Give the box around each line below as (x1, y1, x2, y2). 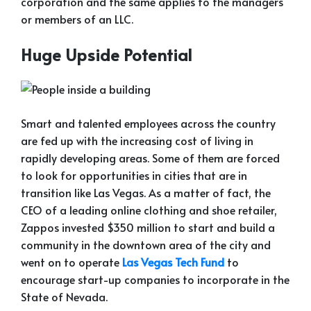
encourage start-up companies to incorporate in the (21, 271, 289, 287)
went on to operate (21, 254, 122, 270)
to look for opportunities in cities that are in (21, 167, 247, 183)
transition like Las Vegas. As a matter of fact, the (21, 185, 271, 201)
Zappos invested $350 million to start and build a (21, 219, 275, 235)
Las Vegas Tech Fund (122, 254, 224, 270)
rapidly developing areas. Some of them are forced (21, 150, 280, 166)
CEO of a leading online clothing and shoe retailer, (21, 202, 277, 218)
